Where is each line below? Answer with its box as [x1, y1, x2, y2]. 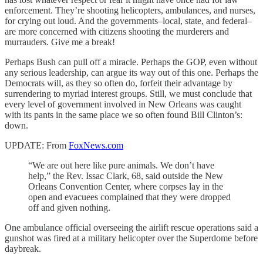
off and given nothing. [28, 202, 110, 213]
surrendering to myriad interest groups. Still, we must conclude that [5, 88, 252, 99]
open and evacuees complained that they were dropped [28, 191, 231, 202]
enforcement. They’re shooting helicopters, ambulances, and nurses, [5, 5, 255, 15]
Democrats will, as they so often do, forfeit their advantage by [5, 77, 232, 88]
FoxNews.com [69, 140, 123, 150]
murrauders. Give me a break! [5, 36, 115, 47]
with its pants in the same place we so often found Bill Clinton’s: [5, 109, 242, 120]
